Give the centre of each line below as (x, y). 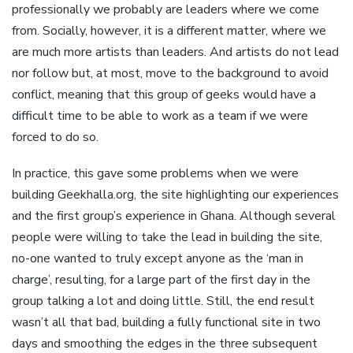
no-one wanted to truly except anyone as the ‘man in (158, 258)
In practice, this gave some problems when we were (155, 173)
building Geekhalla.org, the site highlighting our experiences (175, 194)
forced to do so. (55, 137)
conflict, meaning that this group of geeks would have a (164, 94)
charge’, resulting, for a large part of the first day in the (161, 279)
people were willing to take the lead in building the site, (167, 237)
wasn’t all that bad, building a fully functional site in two (166, 322)
